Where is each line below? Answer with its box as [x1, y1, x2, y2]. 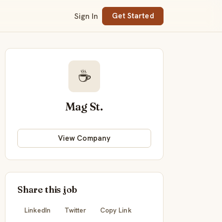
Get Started [111, 11, 154, 21]
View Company [58, 133, 111, 143]
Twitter [64, 205, 87, 215]
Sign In [74, 10, 99, 21]
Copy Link [100, 205, 132, 215]
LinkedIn [24, 205, 51, 215]
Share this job [17, 183, 77, 195]
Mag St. [65, 100, 103, 114]
